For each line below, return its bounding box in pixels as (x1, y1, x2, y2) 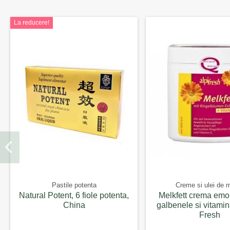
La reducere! (14, 18, 49, 26)
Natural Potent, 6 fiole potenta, (19, 190, 129, 200)
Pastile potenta (51, 181, 97, 189)
